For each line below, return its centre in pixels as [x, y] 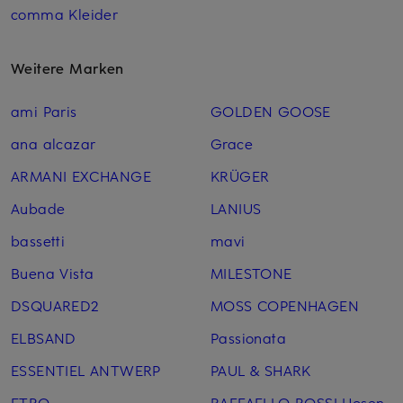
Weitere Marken [67, 68]
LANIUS [236, 208]
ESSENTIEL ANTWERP [86, 370]
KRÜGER [240, 176]
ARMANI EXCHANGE [81, 176]
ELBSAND [44, 338]
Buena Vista [53, 273]
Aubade [38, 208]
